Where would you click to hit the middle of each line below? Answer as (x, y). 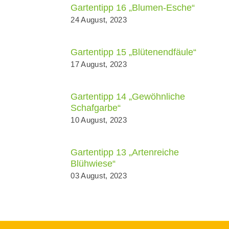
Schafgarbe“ (96, 108)
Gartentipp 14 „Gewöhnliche (128, 97)
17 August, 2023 (99, 64)
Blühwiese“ (93, 164)
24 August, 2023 (99, 20)
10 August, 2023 (99, 120)
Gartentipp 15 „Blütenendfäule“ (134, 52)
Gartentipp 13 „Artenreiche (125, 152)
